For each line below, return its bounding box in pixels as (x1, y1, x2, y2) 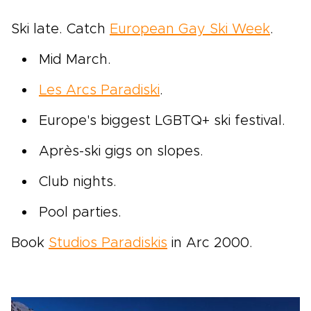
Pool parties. (39, 205, 121, 220)
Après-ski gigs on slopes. (39, 144, 203, 159)
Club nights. (39, 175, 117, 190)
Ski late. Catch (11, 22, 110, 37)
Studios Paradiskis (49, 236, 167, 251)
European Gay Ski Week (110, 22, 270, 37)
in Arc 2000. (167, 236, 253, 251)
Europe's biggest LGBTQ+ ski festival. (39, 114, 285, 128)
